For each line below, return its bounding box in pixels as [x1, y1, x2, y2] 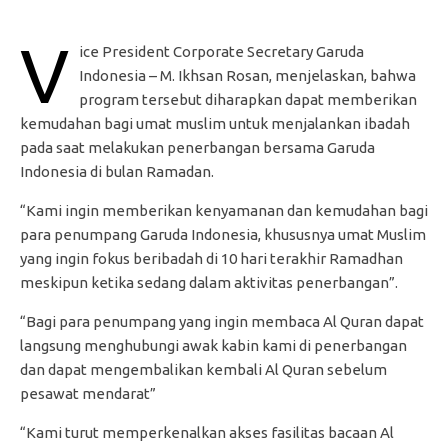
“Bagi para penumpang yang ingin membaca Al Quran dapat [20, 313, 424, 331]
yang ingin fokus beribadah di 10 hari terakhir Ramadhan [20, 250, 403, 268]
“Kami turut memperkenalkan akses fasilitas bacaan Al [20, 424, 394, 442]
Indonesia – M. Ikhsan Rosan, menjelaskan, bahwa [79, 67, 416, 85]
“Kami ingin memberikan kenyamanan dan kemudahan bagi [20, 202, 428, 220]
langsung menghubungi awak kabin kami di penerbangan [20, 337, 407, 355]
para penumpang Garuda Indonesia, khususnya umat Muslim [20, 226, 426, 244]
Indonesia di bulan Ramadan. [20, 163, 214, 181]
